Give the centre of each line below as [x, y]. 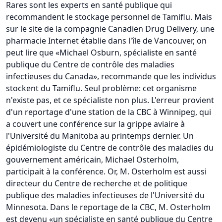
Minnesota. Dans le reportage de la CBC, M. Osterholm [108, 207]
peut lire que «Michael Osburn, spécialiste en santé [101, 52]
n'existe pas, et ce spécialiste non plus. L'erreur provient [110, 100]
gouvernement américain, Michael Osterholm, [92, 159]
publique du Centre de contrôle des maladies [90, 64]
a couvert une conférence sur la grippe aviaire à [95, 124]
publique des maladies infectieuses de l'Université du [105, 195]
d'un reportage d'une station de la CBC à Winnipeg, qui [109, 112]
